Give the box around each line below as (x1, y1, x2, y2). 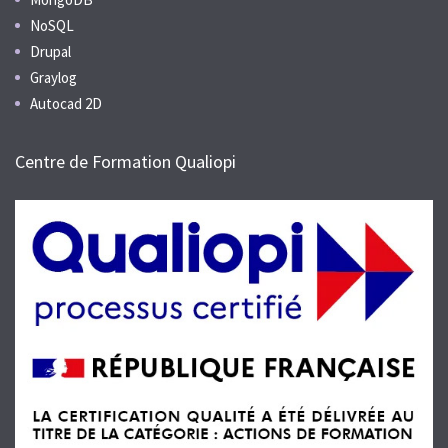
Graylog (30, 68, 77, 88)
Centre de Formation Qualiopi (15, 150, 236, 174)
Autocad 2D (30, 94, 102, 114)
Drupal (30, 42, 71, 62)
